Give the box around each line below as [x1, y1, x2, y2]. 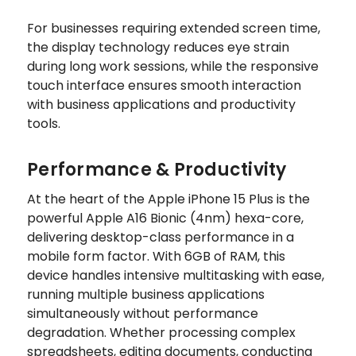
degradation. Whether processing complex [27, 323, 296, 342]
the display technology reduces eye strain [27, 37, 289, 56]
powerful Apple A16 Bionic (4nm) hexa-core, [27, 208, 304, 227]
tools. [27, 114, 60, 133]
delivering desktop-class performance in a [27, 227, 294, 246]
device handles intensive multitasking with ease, [27, 265, 324, 284]
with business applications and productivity [27, 95, 296, 114]
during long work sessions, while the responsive [27, 56, 319, 75]
